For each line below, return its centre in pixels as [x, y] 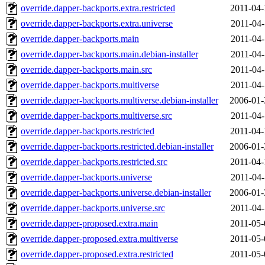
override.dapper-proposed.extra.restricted [97, 254]
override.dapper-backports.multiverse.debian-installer [119, 101]
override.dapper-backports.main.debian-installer [109, 54]
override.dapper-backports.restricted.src [94, 162]
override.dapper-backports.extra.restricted [98, 8]
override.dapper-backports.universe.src [93, 208]
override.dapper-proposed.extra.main [89, 224]
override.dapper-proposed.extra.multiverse [99, 239]
